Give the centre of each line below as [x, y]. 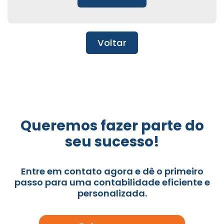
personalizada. [112, 193]
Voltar [112, 43]
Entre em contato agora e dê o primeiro [112, 171]
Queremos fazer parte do [112, 126]
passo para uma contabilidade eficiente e [112, 182]
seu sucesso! [112, 142]
